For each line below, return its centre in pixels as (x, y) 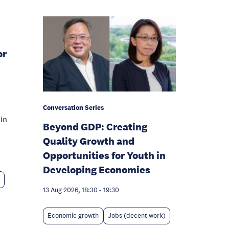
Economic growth (73, 215)
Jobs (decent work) (137, 215)
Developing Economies (97, 169)
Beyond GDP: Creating (95, 127)
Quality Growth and (89, 141)
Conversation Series (73, 107)
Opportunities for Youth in (104, 155)
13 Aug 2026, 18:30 (70, 190)
